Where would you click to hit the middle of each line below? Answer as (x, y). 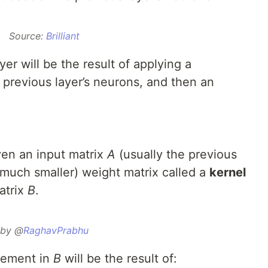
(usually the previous (176, 155)
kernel (228, 173)
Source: (27, 36)
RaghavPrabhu (56, 231)
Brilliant (63, 36)
